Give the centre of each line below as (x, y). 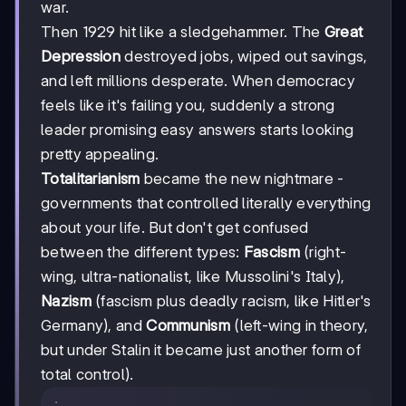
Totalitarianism (91, 178)
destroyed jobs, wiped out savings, (244, 56)
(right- (323, 251)
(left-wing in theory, (299, 325)
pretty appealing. (100, 154)
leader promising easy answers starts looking (198, 129)
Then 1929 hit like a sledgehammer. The (183, 31)
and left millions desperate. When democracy (198, 80)
